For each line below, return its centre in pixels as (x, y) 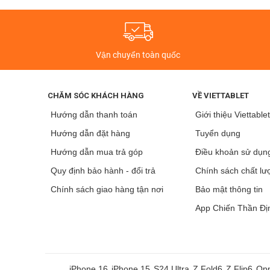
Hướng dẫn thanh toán (94, 114)
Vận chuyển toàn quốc (138, 55)
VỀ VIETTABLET (221, 95)
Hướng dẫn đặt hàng (91, 133)
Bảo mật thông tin (229, 189)
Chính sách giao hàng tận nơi (107, 189)
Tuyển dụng (218, 133)
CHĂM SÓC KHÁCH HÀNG (96, 95)
